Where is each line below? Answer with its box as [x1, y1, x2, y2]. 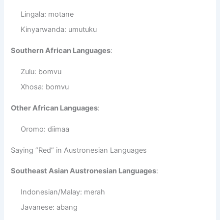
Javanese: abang [21, 203, 78, 212]
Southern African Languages [11, 46, 111, 55]
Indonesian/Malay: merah [21, 188, 106, 197]
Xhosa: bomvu [21, 82, 69, 91]
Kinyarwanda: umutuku [21, 25, 97, 34]
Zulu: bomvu [21, 67, 62, 76]
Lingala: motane [21, 10, 74, 19]
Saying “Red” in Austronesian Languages [11, 145, 147, 155]
